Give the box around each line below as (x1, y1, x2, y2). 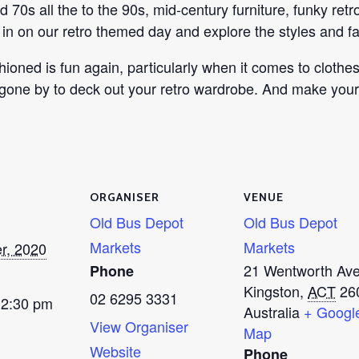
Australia (244, 301, 300, 322)
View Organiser (90, 316, 188, 337)
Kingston (244, 280, 300, 301)
